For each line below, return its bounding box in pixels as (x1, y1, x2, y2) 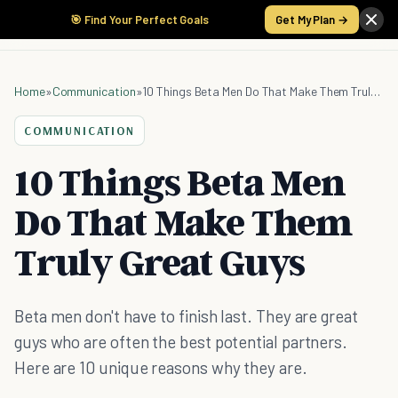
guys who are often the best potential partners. (14, 331, 348, 352)
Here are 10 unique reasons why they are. (14, 357, 307, 378)
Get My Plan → (275, 12, 348, 27)
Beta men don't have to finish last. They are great (14, 306, 358, 326)
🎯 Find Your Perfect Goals (70, 12, 209, 27)
